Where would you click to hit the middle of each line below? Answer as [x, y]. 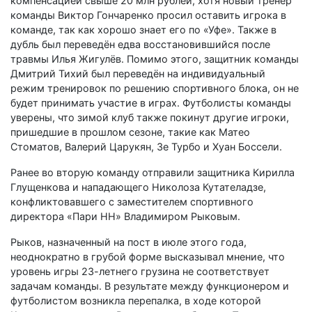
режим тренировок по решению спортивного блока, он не [155, 88]
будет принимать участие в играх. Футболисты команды [151, 102]
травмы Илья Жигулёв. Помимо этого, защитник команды [155, 58]
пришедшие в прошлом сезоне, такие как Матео [130, 132]
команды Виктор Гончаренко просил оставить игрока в [148, 15]
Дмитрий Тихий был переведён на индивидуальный [138, 73]
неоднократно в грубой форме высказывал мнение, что [148, 256]
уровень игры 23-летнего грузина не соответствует [140, 271]
